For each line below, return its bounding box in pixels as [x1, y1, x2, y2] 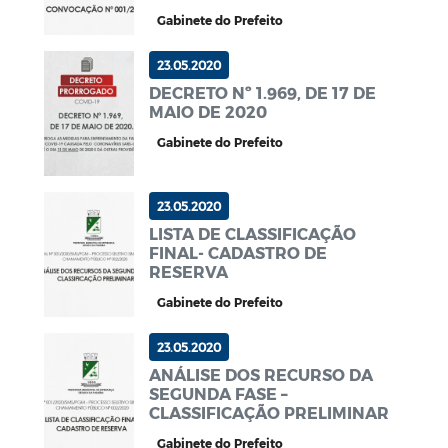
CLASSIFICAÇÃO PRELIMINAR [149, 402, 389, 422]
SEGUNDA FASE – [149, 383, 288, 403]
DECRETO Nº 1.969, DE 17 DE [149, 83, 376, 102]
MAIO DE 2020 [149, 102, 267, 121]
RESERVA [149, 261, 228, 281]
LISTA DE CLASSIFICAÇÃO [149, 223, 356, 243]
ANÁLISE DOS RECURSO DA [149, 364, 373, 384]
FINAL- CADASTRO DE [149, 242, 327, 262]
